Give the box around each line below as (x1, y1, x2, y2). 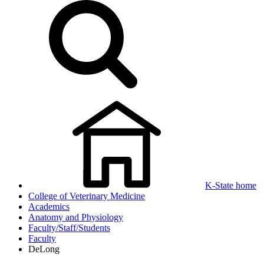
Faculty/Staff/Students (28, 223, 110, 233)
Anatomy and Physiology (28, 212, 123, 222)
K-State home (205, 180, 256, 190)
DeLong (28, 244, 60, 254)
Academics (28, 202, 70, 212)
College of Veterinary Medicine (28, 191, 145, 201)
